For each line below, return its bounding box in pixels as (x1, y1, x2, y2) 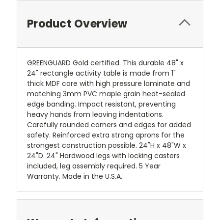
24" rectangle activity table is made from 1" (27, 68, 176, 79)
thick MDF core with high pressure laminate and (27, 79, 190, 89)
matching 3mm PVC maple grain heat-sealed (27, 89, 185, 99)
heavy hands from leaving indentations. (27, 110, 164, 120)
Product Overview (27, 16, 127, 32)
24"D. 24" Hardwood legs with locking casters (27, 151, 180, 161)
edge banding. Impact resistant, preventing (27, 99, 176, 110)
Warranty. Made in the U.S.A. (27, 171, 122, 182)
